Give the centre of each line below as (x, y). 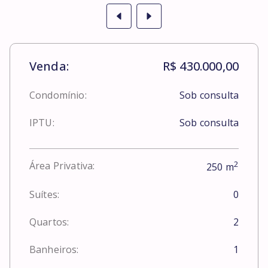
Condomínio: (58, 95)
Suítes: (45, 195)
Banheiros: (54, 250)
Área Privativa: (62, 166)
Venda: (49, 66)
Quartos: (49, 222)
